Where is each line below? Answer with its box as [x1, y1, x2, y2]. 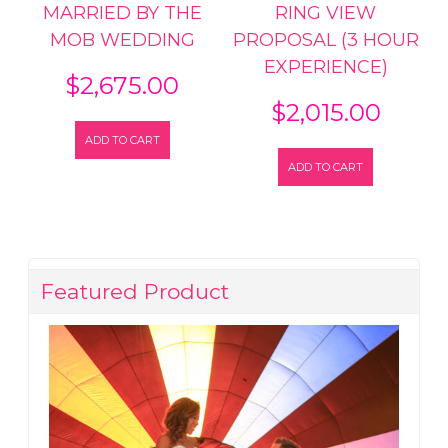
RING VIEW [275, 2, 377, 25]
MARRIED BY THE [42, 2, 202, 25]
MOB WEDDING [49, 29, 195, 52]
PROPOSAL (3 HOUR [232, 29, 419, 52]
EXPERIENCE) [263, 56, 388, 79]
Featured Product [41, 279, 229, 305]
